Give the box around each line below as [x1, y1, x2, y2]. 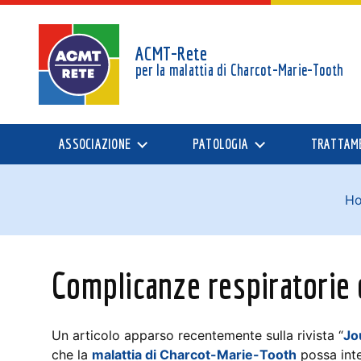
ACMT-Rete [135, 42, 208, 64]
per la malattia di [135, 61, 227, 79]
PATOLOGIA [192, 135, 249, 152]
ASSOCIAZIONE [59, 135, 131, 152]
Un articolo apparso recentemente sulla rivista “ [52, 327, 343, 343]
